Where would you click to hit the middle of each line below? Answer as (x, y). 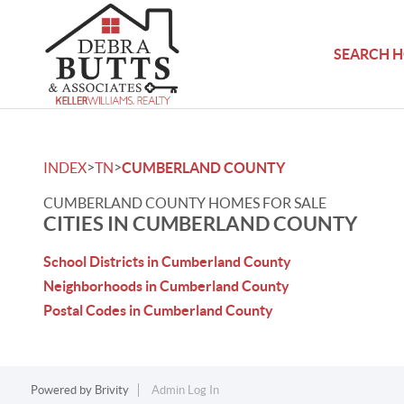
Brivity (111, 390)
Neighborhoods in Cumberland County (166, 286)
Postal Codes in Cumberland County (158, 310)
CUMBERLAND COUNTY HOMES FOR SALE (185, 203)
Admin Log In (185, 390)
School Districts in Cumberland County (167, 262)
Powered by (62, 390)
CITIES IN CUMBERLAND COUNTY (200, 223)
